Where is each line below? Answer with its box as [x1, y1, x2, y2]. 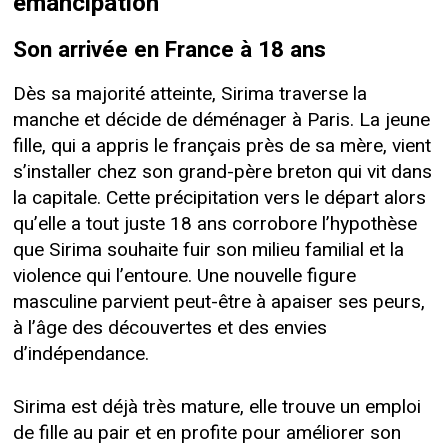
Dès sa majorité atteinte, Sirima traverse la [12, 79, 367, 108]
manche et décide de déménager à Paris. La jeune [12, 105, 430, 134]
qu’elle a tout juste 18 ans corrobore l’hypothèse [12, 209, 417, 238]
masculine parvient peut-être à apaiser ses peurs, [12, 287, 425, 316]
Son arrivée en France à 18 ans [12, 33, 326, 66]
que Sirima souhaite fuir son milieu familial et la [12, 235, 404, 264]
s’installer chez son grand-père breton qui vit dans [12, 157, 432, 186]
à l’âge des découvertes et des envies [12, 313, 327, 342]
